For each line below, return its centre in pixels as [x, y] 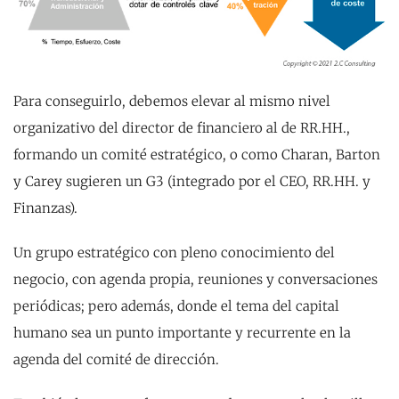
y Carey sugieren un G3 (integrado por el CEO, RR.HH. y [192, 182]
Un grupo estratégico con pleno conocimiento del [174, 253]
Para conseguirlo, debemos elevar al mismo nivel [172, 102]
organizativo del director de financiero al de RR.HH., [182, 128]
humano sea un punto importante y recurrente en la [182, 333]
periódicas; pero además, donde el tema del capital [176, 306]
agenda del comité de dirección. [116, 360]
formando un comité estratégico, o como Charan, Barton [197, 155]
